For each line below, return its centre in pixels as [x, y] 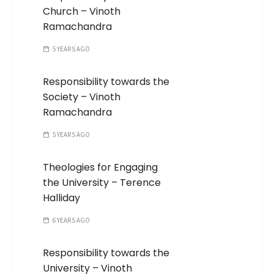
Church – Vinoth [82, 12]
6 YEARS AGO [71, 220]
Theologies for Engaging [101, 168]
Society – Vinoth [82, 97]
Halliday [62, 198]
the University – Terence [102, 183]
